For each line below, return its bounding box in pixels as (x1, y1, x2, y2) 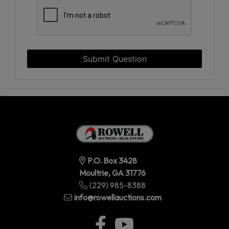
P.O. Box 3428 (87, 155, 137, 166)
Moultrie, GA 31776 (79, 167, 146, 178)
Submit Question (82, 53, 147, 64)
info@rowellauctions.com (74, 192, 162, 202)
